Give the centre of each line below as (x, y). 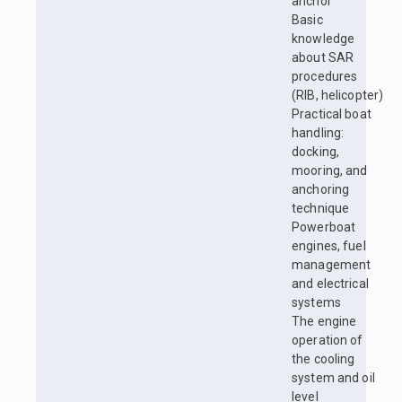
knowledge (323, 39)
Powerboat (324, 227)
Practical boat (332, 114)
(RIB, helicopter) (338, 96)
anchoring (321, 190)
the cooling (323, 359)
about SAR (323, 58)
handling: (318, 133)
